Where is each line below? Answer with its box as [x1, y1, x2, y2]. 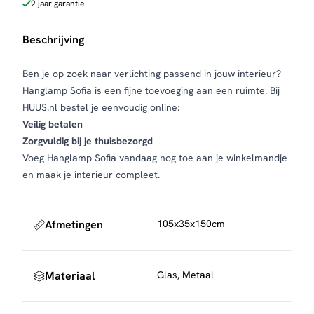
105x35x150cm [157, 217, 225, 230]
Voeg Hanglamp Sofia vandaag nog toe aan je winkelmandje [22, 151, 287, 164]
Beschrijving [22, 32, 84, 47]
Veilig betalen [22, 118, 83, 130]
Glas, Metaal [157, 268, 214, 281]
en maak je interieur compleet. [22, 168, 160, 181]
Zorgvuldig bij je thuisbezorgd [22, 135, 153, 147]
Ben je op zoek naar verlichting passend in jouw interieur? [22, 67, 281, 80]
